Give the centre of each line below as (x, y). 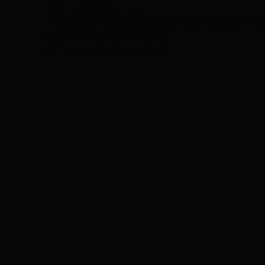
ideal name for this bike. (94, 8)
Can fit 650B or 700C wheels (107, 52)
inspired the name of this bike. (107, 38)
